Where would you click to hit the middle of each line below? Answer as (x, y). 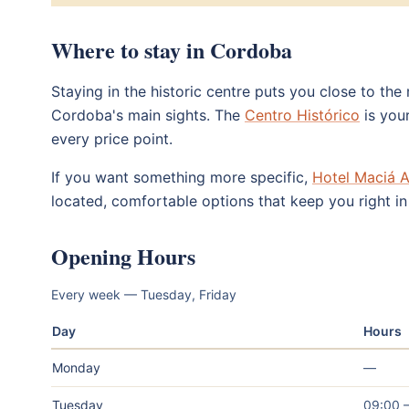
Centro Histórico (302, 115)
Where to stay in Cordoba (172, 49)
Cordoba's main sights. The (148, 115)
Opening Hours (123, 256)
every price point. (112, 138)
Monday (76, 367)
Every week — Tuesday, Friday (144, 294)
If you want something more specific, (182, 177)
